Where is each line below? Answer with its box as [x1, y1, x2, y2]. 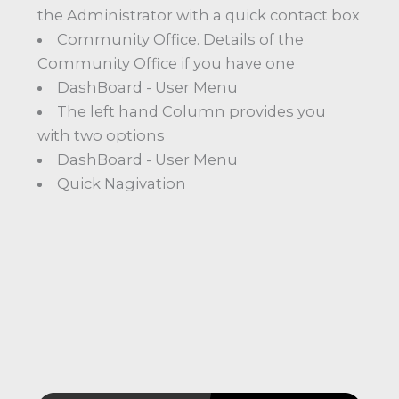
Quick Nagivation [57, 175, 187, 193]
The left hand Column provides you [57, 102, 327, 121]
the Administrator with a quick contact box [37, 6, 360, 25]
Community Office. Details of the [57, 30, 305, 49]
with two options [37, 126, 165, 145]
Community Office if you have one [37, 54, 295, 73]
